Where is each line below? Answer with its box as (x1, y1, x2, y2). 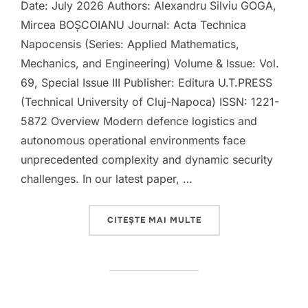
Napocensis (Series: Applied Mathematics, (21, 37, 239, 51)
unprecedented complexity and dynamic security (21, 153, 273, 166)
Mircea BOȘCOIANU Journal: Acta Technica (21, 18, 246, 32)
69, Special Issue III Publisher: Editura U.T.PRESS (21, 76, 272, 89)
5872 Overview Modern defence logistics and (21, 114, 257, 128)
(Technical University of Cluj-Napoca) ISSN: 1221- (21, 95, 279, 109)
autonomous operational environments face (21, 133, 245, 147)
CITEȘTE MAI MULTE (107, 214, 201, 225)
